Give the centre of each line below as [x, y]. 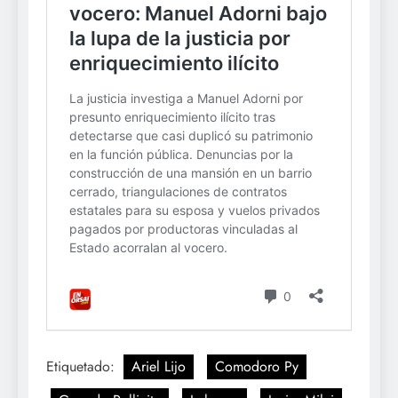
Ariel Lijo [159, 367]
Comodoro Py [257, 367]
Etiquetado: [83, 367]
